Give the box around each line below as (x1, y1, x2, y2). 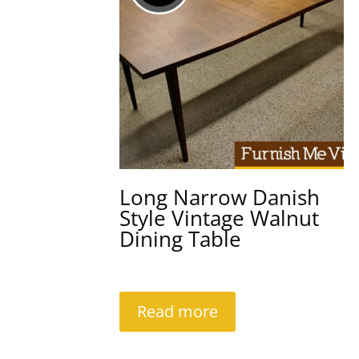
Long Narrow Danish (119, 183, 321, 212)
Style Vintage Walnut (119, 204, 320, 233)
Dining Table (119, 224, 242, 254)
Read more (137, 301, 219, 323)
